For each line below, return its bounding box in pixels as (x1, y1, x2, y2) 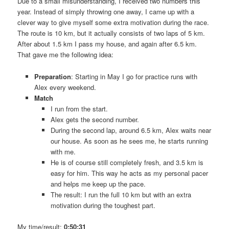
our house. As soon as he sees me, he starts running (51, 135, 209, 146)
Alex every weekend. (34, 82, 96, 92)
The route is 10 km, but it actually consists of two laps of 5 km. (17, 28, 205, 38)
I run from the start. (51, 103, 108, 113)
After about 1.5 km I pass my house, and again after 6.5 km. (17, 39, 197, 49)
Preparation (34, 71, 71, 81)
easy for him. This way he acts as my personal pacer (51, 168, 209, 178)
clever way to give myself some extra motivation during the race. (17, 17, 210, 28)
